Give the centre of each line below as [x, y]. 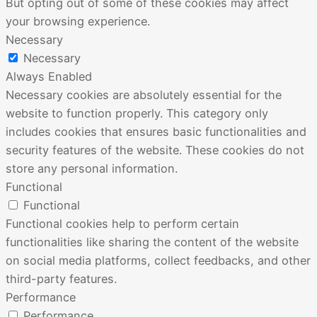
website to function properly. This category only [137, 114]
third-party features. [61, 279]
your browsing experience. [78, 22]
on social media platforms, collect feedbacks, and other [158, 261]
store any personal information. [92, 169]
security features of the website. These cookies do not [155, 150]
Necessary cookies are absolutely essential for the [144, 95]
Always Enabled [49, 77]
